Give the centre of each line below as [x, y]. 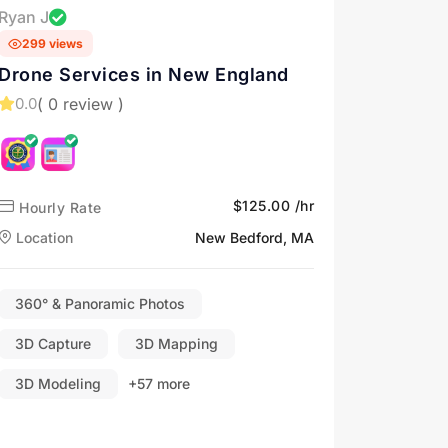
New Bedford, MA [254, 237]
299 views [52, 43]
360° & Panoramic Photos [100, 303]
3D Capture [53, 343]
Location [42, 237]
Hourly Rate [58, 207]
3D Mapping [176, 343]
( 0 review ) [80, 103]
